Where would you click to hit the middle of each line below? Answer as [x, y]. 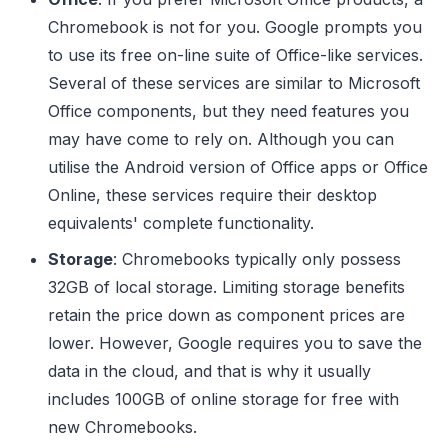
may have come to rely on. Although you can [221, 138]
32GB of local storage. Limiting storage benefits [226, 286]
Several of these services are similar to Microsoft [234, 82]
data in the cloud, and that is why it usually [209, 370]
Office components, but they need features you [228, 110]
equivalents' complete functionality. [181, 222]
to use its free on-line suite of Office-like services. [235, 54]
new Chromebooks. [122, 426]
